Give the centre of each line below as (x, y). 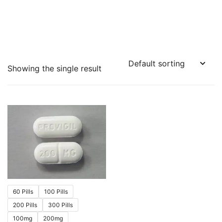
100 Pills (56, 192)
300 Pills (60, 205)
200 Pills (25, 205)
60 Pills (23, 192)
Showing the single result (55, 68)
